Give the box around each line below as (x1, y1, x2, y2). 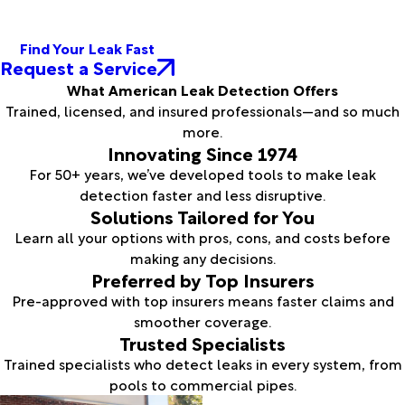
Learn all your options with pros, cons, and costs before (14, 226, 391, 249)
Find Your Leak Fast (20, 37, 155, 60)
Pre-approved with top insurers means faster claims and (11, 289, 394, 312)
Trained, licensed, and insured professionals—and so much (5, 99, 400, 122)
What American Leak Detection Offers (67, 79, 338, 101)
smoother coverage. (134, 310, 271, 333)
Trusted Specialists (119, 329, 286, 357)
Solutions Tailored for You (90, 202, 315, 231)
